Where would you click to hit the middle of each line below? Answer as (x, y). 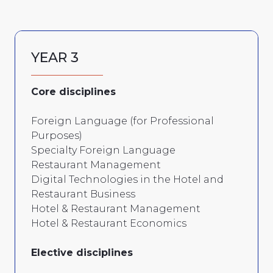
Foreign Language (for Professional (122, 121)
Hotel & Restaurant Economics (109, 223)
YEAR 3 (55, 57)
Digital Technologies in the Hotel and (127, 179)
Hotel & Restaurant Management (116, 208)
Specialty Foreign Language (103, 150)
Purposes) (57, 135)
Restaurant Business (83, 194)
